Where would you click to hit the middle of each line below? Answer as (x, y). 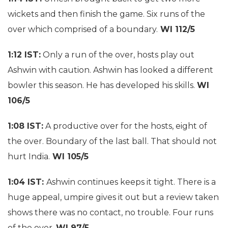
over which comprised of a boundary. (83, 29)
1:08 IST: (25, 126)
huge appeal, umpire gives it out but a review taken (113, 197)
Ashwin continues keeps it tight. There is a (131, 182)
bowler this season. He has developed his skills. (102, 85)
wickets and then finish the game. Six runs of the (106, 14)
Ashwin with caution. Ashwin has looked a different (110, 70)
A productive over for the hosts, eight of (125, 126)
